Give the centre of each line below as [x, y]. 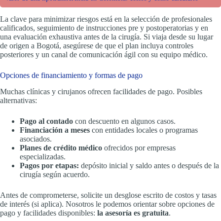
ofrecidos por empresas [139, 147]
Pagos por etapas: [49, 165]
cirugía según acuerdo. [55, 174]
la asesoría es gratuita [133, 213]
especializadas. [43, 156]
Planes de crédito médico [61, 147]
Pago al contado [46, 121]
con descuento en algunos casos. [124, 121]
